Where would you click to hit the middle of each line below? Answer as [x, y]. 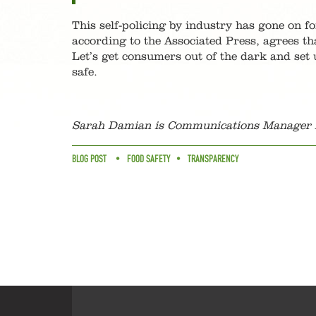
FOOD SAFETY [149, 159]
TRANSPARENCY [213, 159]
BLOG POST [89, 159]
